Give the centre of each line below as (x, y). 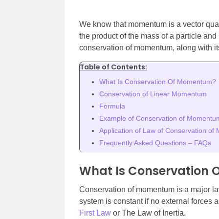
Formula (112, 106)
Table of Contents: (113, 67)
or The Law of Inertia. (148, 213)
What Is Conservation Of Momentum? (158, 82)
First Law (95, 213)
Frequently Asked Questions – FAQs (155, 143)
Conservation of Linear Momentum (153, 94)
